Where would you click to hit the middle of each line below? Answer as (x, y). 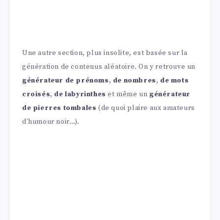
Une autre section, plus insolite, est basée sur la (105, 53)
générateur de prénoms (66, 81)
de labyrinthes (80, 95)
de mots (175, 81)
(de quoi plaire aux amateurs (146, 108)
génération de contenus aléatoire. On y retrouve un (109, 67)
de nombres (134, 81)
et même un (128, 95)
